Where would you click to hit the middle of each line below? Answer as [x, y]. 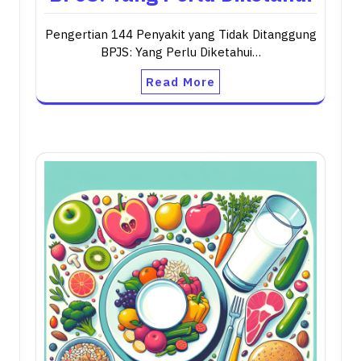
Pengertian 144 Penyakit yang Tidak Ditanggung [180, 35]
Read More [180, 82]
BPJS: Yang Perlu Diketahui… [180, 52]
